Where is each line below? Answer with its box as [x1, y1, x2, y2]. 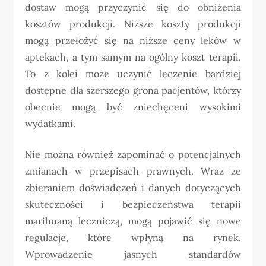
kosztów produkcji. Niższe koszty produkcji [25, 17, 241, 30]
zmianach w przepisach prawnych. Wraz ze [25, 164, 241, 177]
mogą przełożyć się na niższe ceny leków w [25, 34, 241, 46]
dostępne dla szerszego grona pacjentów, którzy [25, 84, 241, 96]
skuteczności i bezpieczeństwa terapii [25, 198, 241, 210]
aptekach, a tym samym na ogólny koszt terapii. [25, 50, 241, 63]
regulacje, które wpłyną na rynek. [25, 231, 241, 243]
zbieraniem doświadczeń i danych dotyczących [25, 181, 241, 194]
